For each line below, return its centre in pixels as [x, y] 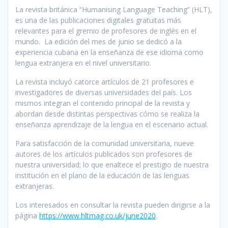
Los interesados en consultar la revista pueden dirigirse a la [113, 205]
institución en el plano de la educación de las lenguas [102, 175]
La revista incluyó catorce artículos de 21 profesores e [105, 81]
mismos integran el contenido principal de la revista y [103, 103]
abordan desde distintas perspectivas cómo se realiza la [107, 113]
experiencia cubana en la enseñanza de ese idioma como [109, 52]
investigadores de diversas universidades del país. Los [104, 92]
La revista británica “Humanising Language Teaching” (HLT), [114, 9]
